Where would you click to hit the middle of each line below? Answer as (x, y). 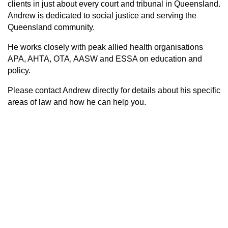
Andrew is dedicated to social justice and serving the (102, 15)
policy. (20, 70)
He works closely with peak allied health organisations (105, 47)
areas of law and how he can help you (76, 102)
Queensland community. (52, 27)
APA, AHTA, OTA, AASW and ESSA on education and (105, 59)
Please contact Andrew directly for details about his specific (114, 90)
